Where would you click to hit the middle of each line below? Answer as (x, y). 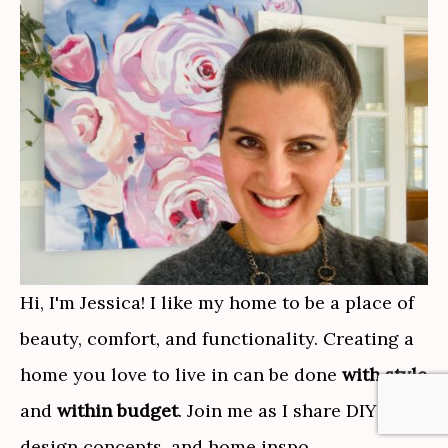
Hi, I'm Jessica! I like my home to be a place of (217, 302)
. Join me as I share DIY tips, (298, 410)
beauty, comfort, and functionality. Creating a (217, 338)
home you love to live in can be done (181, 374)
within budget (117, 410)
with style (384, 374)
